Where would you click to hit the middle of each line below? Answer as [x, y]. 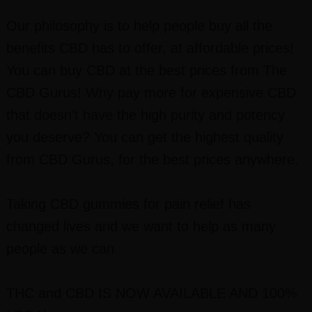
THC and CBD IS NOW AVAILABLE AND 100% [151, 293]
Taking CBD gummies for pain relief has [128, 204]
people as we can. [62, 249]
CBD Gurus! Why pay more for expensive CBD [151, 93]
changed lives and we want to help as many [141, 226]
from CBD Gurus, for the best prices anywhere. [152, 159]
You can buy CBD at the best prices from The [146, 70]
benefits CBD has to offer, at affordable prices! [150, 48]
